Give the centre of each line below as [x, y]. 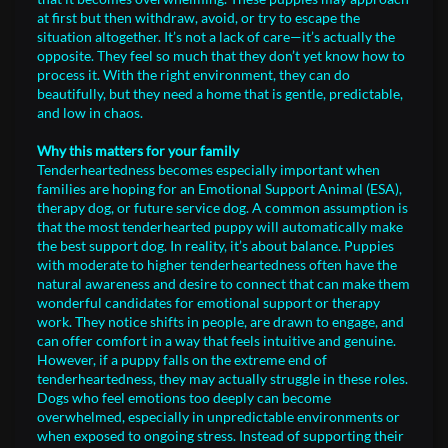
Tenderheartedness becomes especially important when [208, 169]
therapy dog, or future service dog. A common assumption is [222, 207]
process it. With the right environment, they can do [193, 74]
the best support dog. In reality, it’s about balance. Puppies [215, 245]
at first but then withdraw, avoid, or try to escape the [198, 17]
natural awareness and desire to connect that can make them [223, 283]
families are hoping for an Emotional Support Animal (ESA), [219, 188]
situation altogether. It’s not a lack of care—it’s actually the [216, 36]
